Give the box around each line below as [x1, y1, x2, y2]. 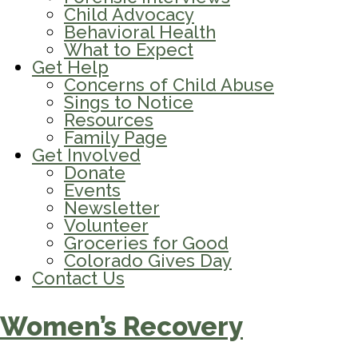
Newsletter [64, 197, 160, 218]
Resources [64, 109, 153, 130]
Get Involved [32, 144, 141, 165]
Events [64, 179, 121, 201]
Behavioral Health [64, 21, 216, 42]
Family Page [64, 126, 167, 148]
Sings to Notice [64, 91, 193, 113]
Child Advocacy [64, 3, 194, 25]
